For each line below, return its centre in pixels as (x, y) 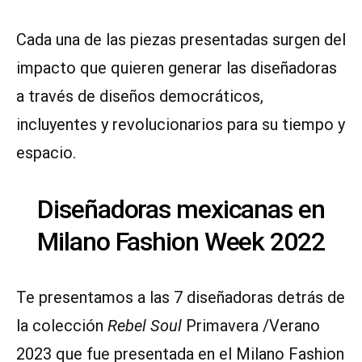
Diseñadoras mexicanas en (181, 209)
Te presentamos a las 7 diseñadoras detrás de (181, 297)
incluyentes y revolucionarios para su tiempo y (181, 124)
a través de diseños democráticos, (140, 96)
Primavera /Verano (253, 325)
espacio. (46, 152)
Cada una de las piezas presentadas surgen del (181, 39)
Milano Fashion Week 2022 (181, 241)
